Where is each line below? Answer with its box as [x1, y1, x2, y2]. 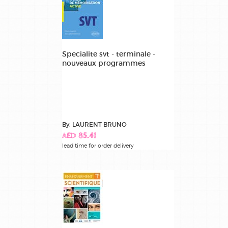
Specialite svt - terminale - [62, 49, 155, 59]
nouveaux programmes [62, 58, 146, 68]
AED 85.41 [62, 131, 97, 140]
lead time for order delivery [62, 141, 134, 149]
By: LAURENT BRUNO [62, 120, 127, 128]
